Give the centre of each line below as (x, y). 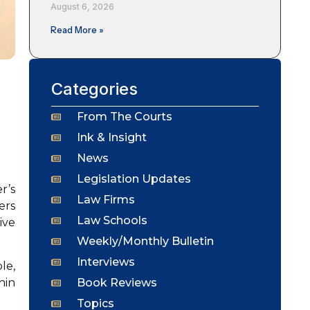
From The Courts (124, 116)
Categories (94, 89)
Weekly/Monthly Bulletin (145, 241)
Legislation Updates (134, 179)
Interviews (106, 262)
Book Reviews (117, 282)
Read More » (77, 29)
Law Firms (106, 199)
